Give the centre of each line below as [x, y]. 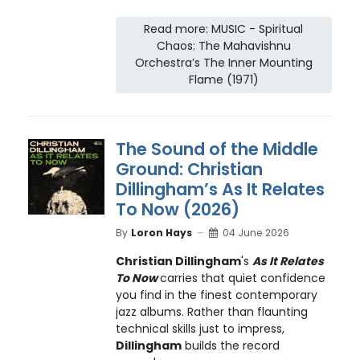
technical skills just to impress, [200, 328]
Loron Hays [161, 233]
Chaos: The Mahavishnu [223, 46]
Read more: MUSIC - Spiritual [224, 29]
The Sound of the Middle [217, 149]
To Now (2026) [177, 209]
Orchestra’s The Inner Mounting [223, 63]
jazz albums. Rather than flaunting [211, 311]
